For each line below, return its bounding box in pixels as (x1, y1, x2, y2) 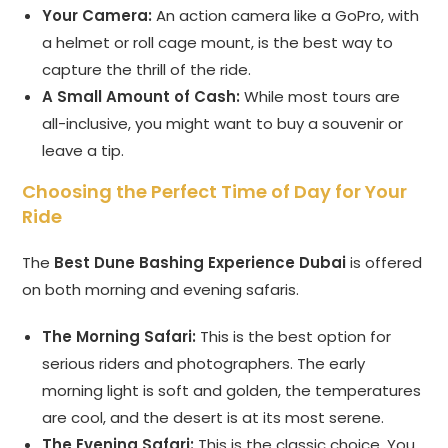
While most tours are (240, 86, 401, 108)
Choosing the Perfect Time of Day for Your (22, 179, 408, 205)
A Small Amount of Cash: (42, 86, 241, 108)
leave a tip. (42, 140, 125, 162)
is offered (346, 252, 423, 274)
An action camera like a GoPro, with (152, 5, 420, 27)
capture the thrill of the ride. (42, 59, 252, 81)
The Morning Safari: (42, 326, 197, 348)
